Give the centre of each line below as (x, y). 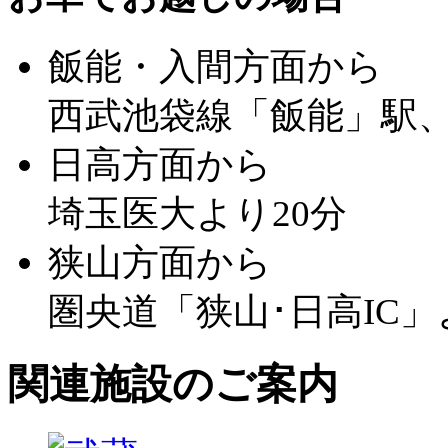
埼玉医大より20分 (197, 213)
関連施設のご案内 (173, 384)
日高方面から (160, 164)
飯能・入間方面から (215, 66)
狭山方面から (160, 262)
